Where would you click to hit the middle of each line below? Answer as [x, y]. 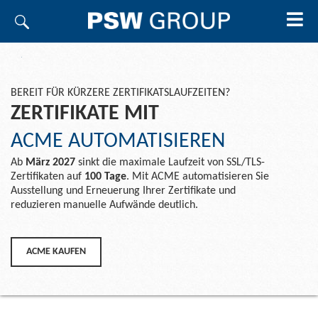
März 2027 [50, 163]
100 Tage [105, 177]
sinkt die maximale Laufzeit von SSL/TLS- [170, 163]
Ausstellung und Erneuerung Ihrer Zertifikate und [123, 191]
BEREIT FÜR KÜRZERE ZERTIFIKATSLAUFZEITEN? [120, 93]
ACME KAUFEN [56, 252]
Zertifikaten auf [48, 177]
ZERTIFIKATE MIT [85, 114]
